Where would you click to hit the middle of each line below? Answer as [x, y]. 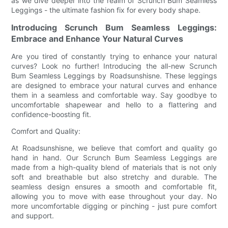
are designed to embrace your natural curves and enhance [114, 85]
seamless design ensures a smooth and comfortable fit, [114, 186]
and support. [33, 215]
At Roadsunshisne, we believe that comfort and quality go [114, 148]
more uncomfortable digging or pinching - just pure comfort [114, 206]
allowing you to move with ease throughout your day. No [114, 196]
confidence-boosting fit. [51, 114]
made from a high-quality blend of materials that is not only [114, 167]
